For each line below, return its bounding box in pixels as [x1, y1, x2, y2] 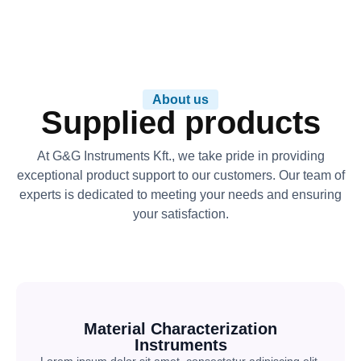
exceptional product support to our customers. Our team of [16, 168, 345, 182]
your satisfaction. [132, 207, 229, 221]
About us [152, 93, 209, 106]
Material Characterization [84, 320, 277, 338]
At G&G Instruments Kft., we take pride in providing [36, 149, 325, 163]
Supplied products [40, 105, 321, 140]
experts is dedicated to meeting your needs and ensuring [19, 188, 342, 201]
